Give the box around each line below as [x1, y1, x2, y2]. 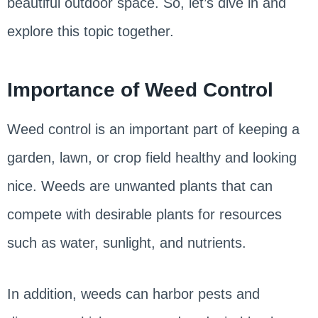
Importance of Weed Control [6, 78, 273, 101]
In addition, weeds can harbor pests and [6, 285, 260, 302]
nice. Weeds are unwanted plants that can [6, 177, 273, 194]
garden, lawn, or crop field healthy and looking [6, 149, 297, 165]
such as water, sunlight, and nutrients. [6, 234, 251, 251]
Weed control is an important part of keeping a [6, 121, 300, 137]
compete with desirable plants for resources [6, 206, 282, 222]
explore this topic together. [6, 23, 174, 39]
